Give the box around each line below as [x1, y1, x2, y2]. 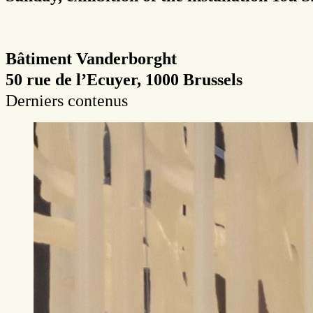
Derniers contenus [6, 91, 128, 110]
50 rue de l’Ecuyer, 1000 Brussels [6, 70, 242, 89]
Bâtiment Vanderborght [6, 49, 177, 68]
